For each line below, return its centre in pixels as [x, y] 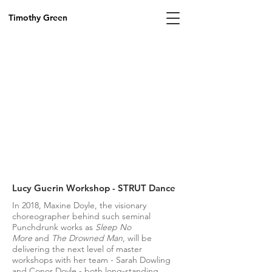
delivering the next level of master [77, 249]
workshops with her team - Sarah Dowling [91, 260]
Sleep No [113, 227]
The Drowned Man [87, 238]
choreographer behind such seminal [81, 216]
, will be [137, 238]
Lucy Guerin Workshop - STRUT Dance [94, 188]
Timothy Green [38, 18]
